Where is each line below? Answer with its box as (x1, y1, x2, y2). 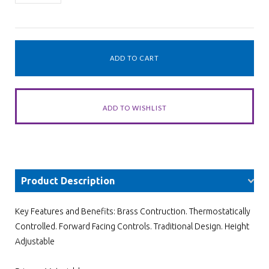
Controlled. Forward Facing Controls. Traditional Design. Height (15, 222, 249, 231)
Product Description (21, 175, 115, 186)
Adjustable (15, 237, 55, 246)
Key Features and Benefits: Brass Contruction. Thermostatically (15, 207, 250, 216)
